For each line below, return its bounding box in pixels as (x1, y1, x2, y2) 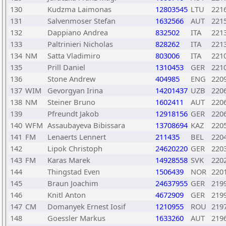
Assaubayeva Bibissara (47, 120, 125, 130)
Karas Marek (47, 155, 90, 165)
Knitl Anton (47, 190, 86, 200)
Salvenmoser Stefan (47, 16, 116, 26)
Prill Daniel (47, 62, 85, 72)
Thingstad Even (47, 166, 100, 177)
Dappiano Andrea (47, 27, 108, 37)
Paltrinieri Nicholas (47, 39, 113, 49)
